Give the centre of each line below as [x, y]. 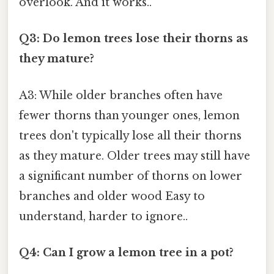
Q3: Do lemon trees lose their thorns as [134, 39]
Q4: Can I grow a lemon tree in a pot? [126, 252]
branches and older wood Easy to [112, 196]
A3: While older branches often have [121, 95]
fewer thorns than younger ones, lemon [129, 115]
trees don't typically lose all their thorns [130, 135]
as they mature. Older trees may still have [135, 156]
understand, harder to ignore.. [103, 216]
